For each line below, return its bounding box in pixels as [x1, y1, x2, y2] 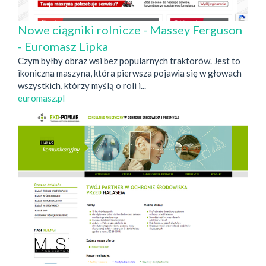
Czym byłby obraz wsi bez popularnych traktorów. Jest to [18, 55, 240, 66]
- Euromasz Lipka [18, 39, 108, 53]
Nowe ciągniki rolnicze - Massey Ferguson [18, 22, 242, 37]
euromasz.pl [18, 92, 65, 103]
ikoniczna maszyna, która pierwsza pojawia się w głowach [18, 67, 242, 78]
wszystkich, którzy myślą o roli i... [18, 80, 146, 91]
